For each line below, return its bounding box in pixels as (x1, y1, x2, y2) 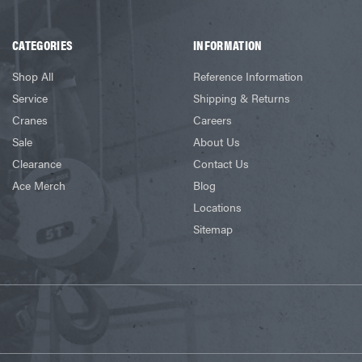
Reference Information (193, 67, 304, 84)
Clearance (12, 154, 62, 171)
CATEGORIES (12, 35, 74, 54)
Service (12, 89, 48, 106)
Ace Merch (12, 176, 66, 193)
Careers (193, 111, 233, 128)
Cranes (12, 111, 48, 128)
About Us (193, 133, 241, 149)
